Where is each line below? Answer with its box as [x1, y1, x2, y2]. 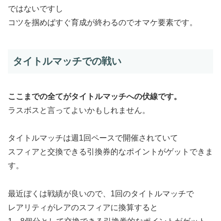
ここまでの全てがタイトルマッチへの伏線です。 [8, 92, 182, 101]
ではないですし [8, 4, 63, 13]
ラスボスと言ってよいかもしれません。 [8, 106, 150, 114]
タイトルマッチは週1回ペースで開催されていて [8, 134, 178, 143]
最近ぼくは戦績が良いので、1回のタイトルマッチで [8, 189, 194, 198]
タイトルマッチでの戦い [13, 56, 121, 67]
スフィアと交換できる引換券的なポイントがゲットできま [8, 147, 213, 156]
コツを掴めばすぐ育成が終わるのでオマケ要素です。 [8, 18, 197, 27]
